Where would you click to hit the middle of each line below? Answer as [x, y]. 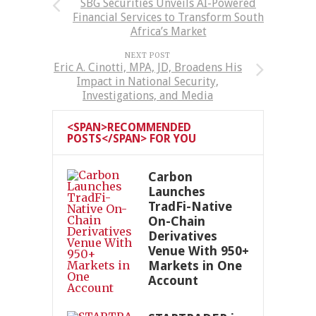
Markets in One [195, 266]
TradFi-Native [190, 206]
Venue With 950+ [199, 251]
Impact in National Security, [148, 81]
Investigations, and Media [148, 96]
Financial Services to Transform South [168, 17]
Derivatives [183, 236]
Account [173, 280]
